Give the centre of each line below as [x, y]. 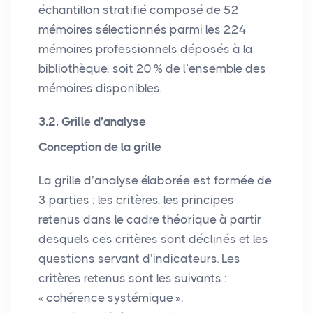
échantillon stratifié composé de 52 [139, 9]
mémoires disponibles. [100, 88]
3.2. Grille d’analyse [92, 121]
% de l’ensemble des [210, 68]
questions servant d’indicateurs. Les [139, 258]
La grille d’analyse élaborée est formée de [155, 180]
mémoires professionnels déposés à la [146, 49]
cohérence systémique [110, 297]
